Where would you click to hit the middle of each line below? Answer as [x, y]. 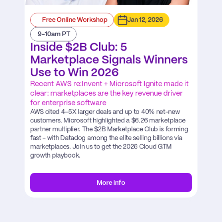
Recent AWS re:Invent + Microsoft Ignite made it [109, 84]
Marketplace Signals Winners [109, 60]
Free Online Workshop [75, 20]
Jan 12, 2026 [145, 20]
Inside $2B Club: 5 [79, 48]
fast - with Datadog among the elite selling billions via [106, 138]
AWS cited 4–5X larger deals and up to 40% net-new [105, 112]
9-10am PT [53, 34]
